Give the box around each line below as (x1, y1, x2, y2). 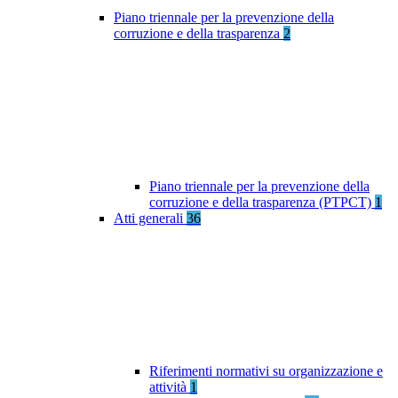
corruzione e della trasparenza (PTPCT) (149, 195, 375, 211)
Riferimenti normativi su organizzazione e (149, 363, 383, 379)
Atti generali (114, 211, 187, 227)
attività (149, 379, 190, 395)
